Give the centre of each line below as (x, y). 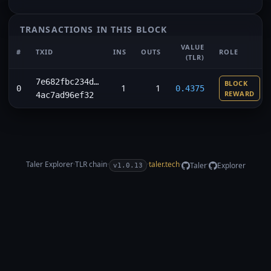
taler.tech (164, 164)
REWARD (240, 93)
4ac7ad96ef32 (65, 95)
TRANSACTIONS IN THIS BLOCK (94, 29)
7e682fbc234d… (67, 82)
